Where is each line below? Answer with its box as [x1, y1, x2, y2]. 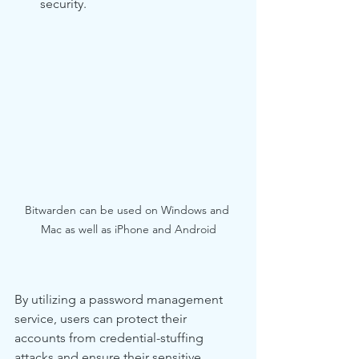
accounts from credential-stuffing [14, 330, 207, 346]
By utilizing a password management [14, 292, 226, 308]
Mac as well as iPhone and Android [40, 222, 216, 237]
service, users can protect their [14, 311, 190, 327]
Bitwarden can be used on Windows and [24, 203, 232, 218]
